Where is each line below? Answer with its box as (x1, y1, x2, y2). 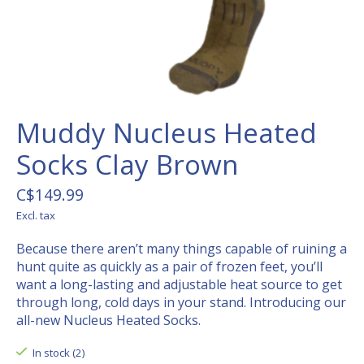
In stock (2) (32, 345, 85, 361)
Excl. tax (16, 208, 55, 223)
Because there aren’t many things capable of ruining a (16, 240, 347, 258)
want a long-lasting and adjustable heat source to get (16, 275, 342, 294)
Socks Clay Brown (16, 146, 238, 184)
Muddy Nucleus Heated (16, 115, 317, 152)
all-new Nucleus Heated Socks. (16, 311, 201, 330)
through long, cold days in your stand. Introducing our (16, 293, 346, 312)
